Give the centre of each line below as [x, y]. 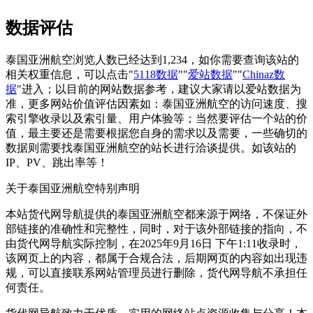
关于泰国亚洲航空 [50, 188]
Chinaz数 [264, 74]
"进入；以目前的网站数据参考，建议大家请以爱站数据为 [159, 89]
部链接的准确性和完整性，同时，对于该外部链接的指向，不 [156, 228]
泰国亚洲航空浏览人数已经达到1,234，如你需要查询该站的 [152, 59]
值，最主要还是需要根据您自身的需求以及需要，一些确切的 [156, 133]
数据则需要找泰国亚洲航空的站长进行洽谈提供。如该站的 [151, 147]
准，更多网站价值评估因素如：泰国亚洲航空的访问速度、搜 [156, 103]
